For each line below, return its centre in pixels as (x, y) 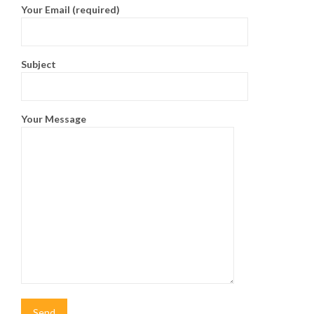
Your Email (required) (70, 9)
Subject (39, 64)
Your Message (54, 119)
